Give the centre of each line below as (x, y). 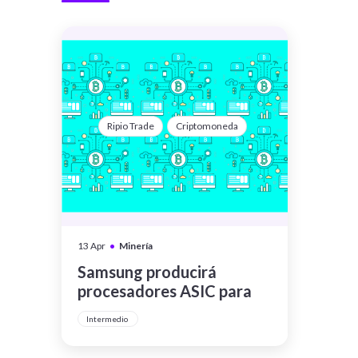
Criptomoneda (207, 126)
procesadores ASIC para (165, 291)
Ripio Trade (130, 126)
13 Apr (91, 246)
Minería (136, 246)
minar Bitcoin (125, 310)
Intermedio (108, 319)
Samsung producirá (147, 272)
